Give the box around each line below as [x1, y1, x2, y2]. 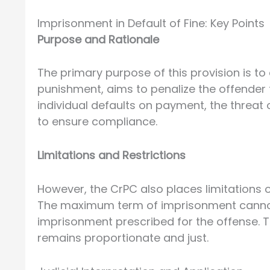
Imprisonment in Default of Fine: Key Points [37, 15, 265, 31]
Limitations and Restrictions [37, 148, 186, 163]
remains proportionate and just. [37, 230, 209, 245]
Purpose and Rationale [37, 31, 159, 47]
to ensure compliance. [37, 114, 157, 130]
